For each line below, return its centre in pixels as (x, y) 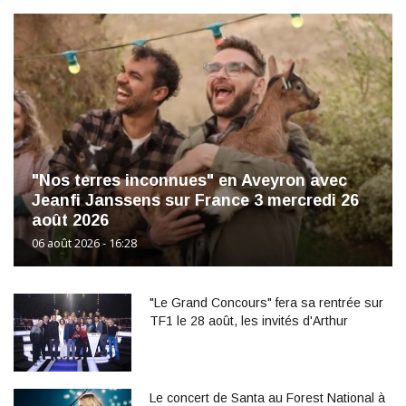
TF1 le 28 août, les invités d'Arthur (249, 320)
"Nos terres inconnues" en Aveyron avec (189, 180)
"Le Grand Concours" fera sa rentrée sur (266, 302)
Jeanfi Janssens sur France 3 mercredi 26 (195, 200)
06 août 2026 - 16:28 (84, 243)
